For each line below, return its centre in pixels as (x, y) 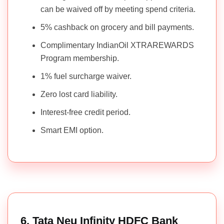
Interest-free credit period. (85, 112)
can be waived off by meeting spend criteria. (118, 9)
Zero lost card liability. (79, 94)
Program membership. (80, 58)
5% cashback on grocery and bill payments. (117, 27)
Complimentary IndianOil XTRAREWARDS (117, 45)
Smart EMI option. (72, 130)
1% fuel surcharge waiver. (86, 76)
